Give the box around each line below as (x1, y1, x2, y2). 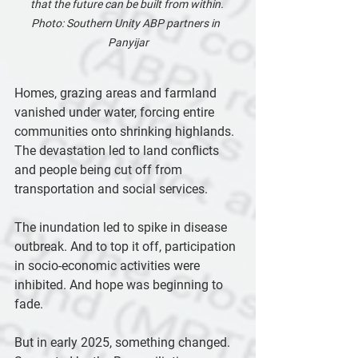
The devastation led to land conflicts (14, 143, 222, 158)
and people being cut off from (14, 162, 185, 177)
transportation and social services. (14, 181, 208, 197)
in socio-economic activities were (14, 258, 203, 273)
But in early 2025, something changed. (14, 335, 233, 350)
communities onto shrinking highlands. (14, 124, 237, 139)
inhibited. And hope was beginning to (14, 277, 226, 292)
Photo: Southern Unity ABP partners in (31, 17, 225, 30)
